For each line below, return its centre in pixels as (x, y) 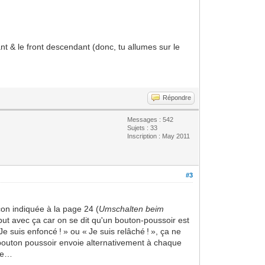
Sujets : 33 (143, 127)
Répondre (177, 97)
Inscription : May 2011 (159, 136)
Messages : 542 (151, 119)
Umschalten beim (132, 209)
